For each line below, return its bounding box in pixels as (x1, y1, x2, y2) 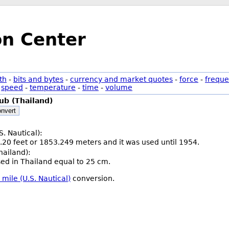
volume (105, 83, 132, 91)
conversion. (71, 174, 114, 182)
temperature (30, 83, 76, 91)
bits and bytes (13, 75, 63, 83)
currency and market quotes (70, 75, 173, 83)
